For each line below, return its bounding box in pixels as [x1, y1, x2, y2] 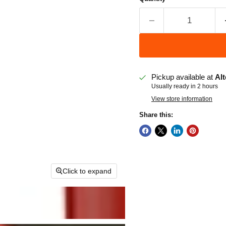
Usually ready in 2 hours [151, 83, 218, 90]
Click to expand [63, 167, 112, 176]
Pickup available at [151, 73, 215, 82]
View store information [151, 95, 212, 103]
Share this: [139, 111, 173, 119]
